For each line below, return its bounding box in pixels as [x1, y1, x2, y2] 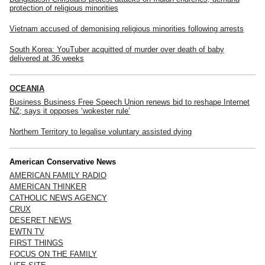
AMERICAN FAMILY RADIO [9, 170, 106, 180]
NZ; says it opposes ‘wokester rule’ [9, 106, 130, 115]
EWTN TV [9, 227, 44, 236]
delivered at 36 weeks [9, 53, 84, 63]
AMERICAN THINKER [9, 182, 86, 191]
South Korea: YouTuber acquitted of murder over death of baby [9, 44, 224, 54]
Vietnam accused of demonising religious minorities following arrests [9, 24, 244, 33]
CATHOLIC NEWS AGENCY [9, 193, 107, 202]
